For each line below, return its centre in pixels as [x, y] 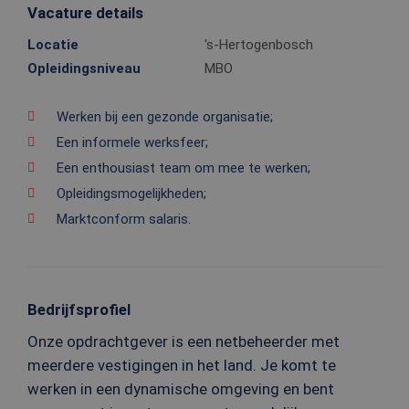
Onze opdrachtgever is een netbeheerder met [184, 341]
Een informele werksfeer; [132, 142]
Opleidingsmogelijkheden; [131, 194]
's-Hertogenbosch [259, 45]
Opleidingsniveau [84, 68]
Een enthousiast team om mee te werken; [184, 168]
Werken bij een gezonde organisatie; [165, 117]
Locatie [53, 45]
